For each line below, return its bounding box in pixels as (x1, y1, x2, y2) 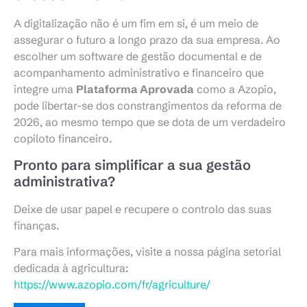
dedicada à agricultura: (14, 261, 128, 275)
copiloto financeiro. (14, 132, 112, 146)
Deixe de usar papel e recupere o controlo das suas (14, 201, 271, 216)
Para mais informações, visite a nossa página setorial (14, 245, 281, 259)
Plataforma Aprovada (76, 82, 194, 97)
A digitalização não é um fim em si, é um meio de (14, 16, 258, 31)
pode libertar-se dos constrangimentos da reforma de (14, 99, 282, 113)
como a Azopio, (194, 82, 276, 97)
